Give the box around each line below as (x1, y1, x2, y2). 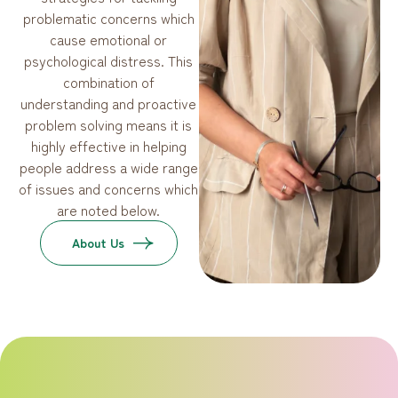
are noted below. (57, 199, 160, 221)
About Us (71, 234, 124, 252)
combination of (62, 71, 155, 93)
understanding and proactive (20, 92, 196, 115)
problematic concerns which (22, 7, 195, 29)
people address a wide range (19, 156, 198, 179)
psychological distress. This (24, 50, 193, 72)
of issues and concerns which (19, 178, 198, 200)
